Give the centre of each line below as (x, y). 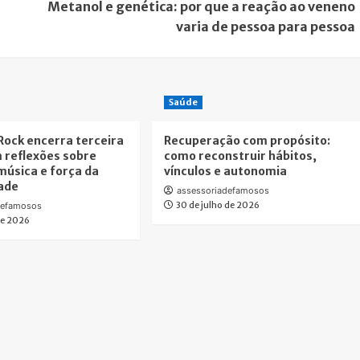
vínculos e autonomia (225, 171)
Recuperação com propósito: (247, 141)
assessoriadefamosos (223, 190)
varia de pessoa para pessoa (265, 27)
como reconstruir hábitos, (240, 156)
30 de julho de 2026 (217, 205)
